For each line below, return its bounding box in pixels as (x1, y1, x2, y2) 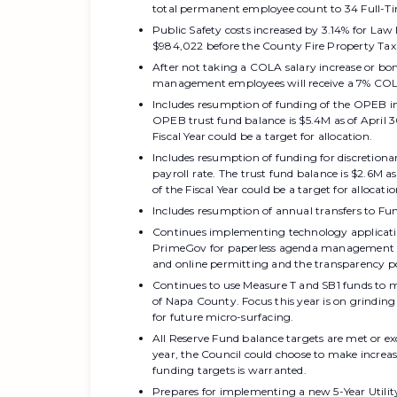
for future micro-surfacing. (152, 310, 294, 323)
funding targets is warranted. (152, 363, 307, 377)
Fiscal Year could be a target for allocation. (152, 129, 372, 143)
